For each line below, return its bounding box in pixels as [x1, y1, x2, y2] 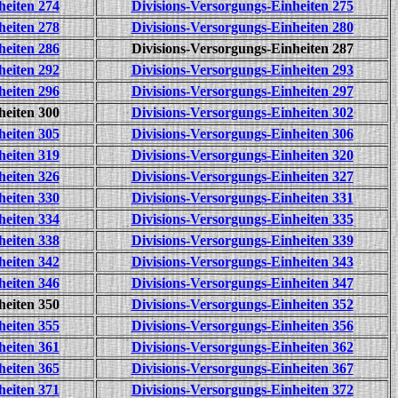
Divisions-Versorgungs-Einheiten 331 [131, 190, 354, 205]
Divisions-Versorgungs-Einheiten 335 [131, 211, 354, 227]
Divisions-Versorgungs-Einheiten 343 [131, 254, 354, 269]
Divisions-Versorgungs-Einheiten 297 [131, 84, 354, 99]
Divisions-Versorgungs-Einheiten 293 [131, 62, 354, 77]
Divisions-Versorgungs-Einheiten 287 [131, 41, 354, 56]
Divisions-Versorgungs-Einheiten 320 [131, 147, 354, 163]
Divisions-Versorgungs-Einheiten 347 [131, 275, 354, 291]
